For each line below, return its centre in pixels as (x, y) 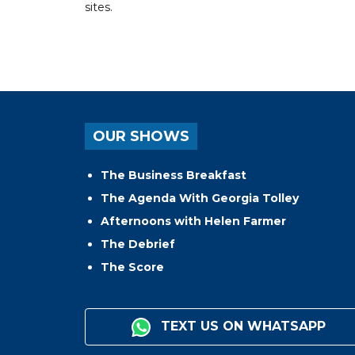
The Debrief (138, 244)
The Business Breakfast (174, 175)
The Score (132, 267)
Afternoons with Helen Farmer (193, 221)
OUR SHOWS (141, 136)
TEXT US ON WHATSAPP (242, 326)
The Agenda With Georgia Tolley (200, 198)
